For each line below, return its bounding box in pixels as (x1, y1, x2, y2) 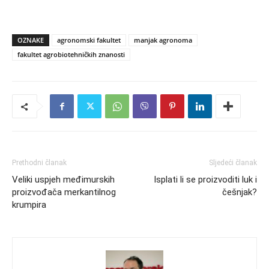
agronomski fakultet (57, 35, 121, 45)
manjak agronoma (134, 35, 192, 45)
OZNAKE (17, 35, 44, 45)
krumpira (12, 199, 46, 211)
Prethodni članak (12, 159, 67, 168)
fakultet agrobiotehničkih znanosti (17, 50, 125, 59)
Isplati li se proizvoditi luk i (154, 174, 257, 186)
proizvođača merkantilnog (12, 187, 116, 198)
